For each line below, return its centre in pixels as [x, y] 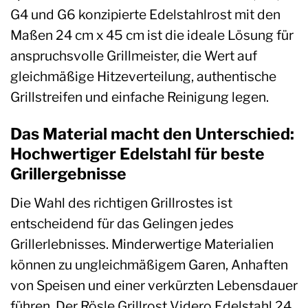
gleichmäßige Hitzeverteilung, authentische [143, 77]
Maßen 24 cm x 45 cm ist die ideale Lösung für [152, 35]
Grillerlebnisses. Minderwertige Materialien [142, 244]
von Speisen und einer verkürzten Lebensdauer [154, 285]
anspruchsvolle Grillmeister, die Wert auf [134, 56]
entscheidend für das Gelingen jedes [122, 223]
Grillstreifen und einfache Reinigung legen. [140, 97]
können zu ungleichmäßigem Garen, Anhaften [149, 264]
